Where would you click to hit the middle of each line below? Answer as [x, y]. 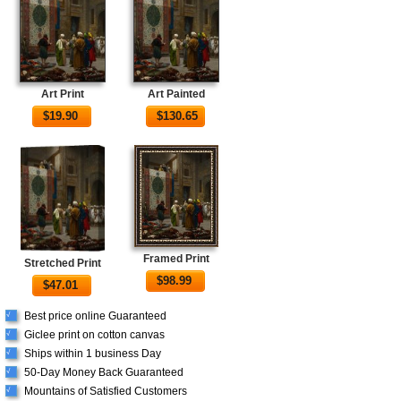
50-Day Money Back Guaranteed [104, 372]
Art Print [62, 94]
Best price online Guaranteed [95, 316]
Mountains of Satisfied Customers [106, 391]
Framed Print [177, 259]
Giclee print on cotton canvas [94, 334]
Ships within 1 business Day [93, 353]
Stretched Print [62, 263]
